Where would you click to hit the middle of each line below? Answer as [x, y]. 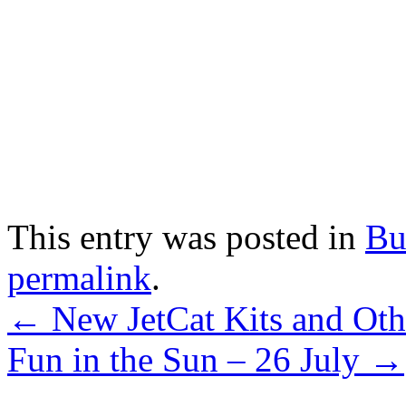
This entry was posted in [186, 237]
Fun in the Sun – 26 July [188, 359]
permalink [79, 277]
